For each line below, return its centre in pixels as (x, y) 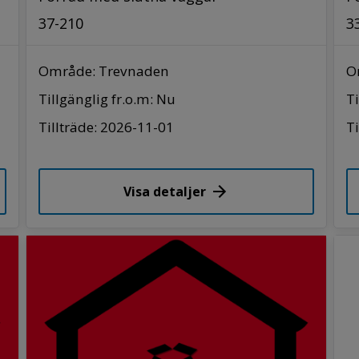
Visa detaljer (164, 191)
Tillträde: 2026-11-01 (107, 127)
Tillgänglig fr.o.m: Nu (107, 99)
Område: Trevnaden (104, 71)
